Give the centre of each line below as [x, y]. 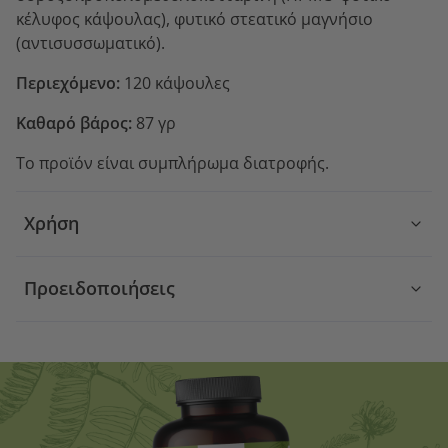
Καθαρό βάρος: [76, 122]
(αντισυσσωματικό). [90, 42]
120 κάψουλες [177, 82]
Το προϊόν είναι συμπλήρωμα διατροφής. [172, 162]
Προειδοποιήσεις [99, 288]
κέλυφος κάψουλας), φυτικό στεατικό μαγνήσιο [194, 18]
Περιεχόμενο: [70, 82]
